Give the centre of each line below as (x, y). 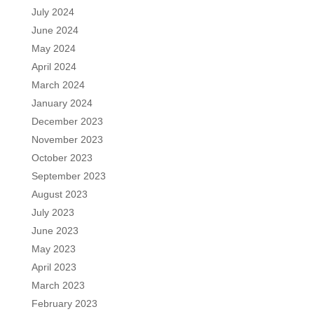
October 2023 (62, 157)
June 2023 (55, 230)
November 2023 (67, 139)
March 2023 (58, 285)
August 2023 (59, 194)
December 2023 (67, 121)
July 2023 (53, 212)
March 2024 (58, 84)
